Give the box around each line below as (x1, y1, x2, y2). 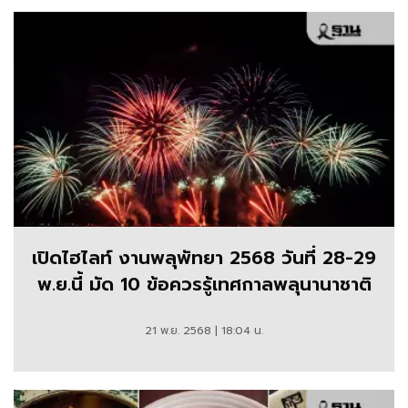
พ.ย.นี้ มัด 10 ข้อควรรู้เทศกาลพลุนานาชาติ (36, 270, 372, 298)
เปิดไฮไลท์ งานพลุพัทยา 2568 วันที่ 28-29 (32, 243, 376, 271)
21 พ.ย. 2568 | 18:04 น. (145, 321, 263, 339)
